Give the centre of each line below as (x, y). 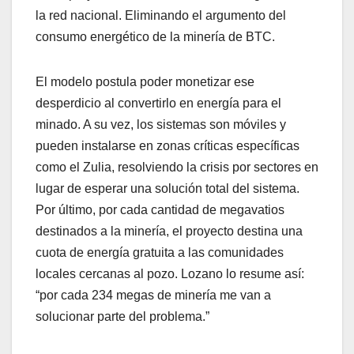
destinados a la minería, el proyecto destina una (169, 232)
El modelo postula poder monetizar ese (145, 82)
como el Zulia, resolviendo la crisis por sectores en (177, 168)
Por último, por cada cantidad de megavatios (160, 210)
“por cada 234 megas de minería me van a (153, 296)
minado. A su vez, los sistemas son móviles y (161, 125)
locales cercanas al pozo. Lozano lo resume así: (170, 274)
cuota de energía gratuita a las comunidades (160, 253)
